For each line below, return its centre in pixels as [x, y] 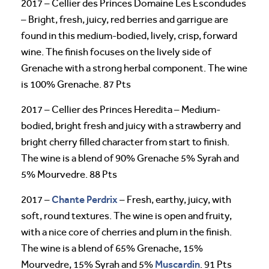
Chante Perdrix [85, 199]
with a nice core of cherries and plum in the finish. [126, 232]
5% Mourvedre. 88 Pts [69, 174]
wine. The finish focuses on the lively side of [116, 52]
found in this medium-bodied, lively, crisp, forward [129, 35]
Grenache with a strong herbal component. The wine [134, 68]
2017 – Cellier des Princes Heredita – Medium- [121, 109]
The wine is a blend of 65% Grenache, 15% [112, 248]
